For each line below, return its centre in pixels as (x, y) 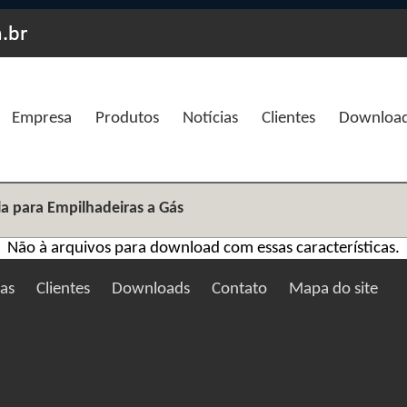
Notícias (210, 119)
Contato (240, 289)
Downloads (151, 289)
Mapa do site (334, 289)
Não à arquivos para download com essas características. (203, 248)
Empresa (41, 119)
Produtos (127, 119)
